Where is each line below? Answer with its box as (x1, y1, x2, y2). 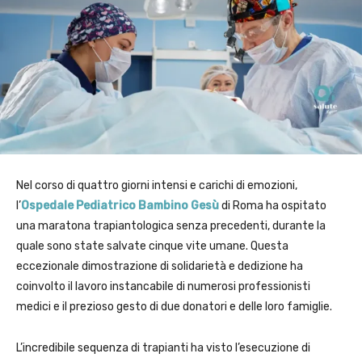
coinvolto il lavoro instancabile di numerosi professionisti (16, 280, 310, 294)
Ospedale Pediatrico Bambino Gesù (21, 199, 219, 213)
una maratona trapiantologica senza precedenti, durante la (16, 219, 326, 234)
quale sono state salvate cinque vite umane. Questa (16, 239, 288, 254)
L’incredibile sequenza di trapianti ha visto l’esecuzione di (16, 341, 310, 356)
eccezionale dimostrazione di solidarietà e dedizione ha (16, 259, 303, 274)
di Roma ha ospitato (219, 199, 326, 213)
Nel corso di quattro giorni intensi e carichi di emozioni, (16, 179, 297, 193)
